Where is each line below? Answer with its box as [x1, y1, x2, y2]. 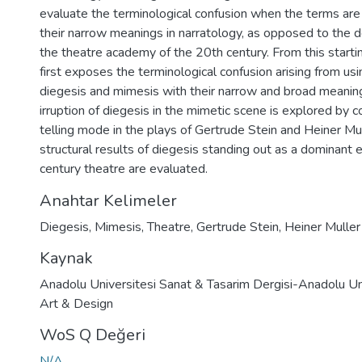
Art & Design [40, 295, 113, 313]
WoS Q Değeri [40, 324, 145, 346]
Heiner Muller [284, 218, 360, 236]
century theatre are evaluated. [40, 160, 208, 178]
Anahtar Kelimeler [40, 190, 177, 212]
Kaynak [40, 247, 93, 269]
